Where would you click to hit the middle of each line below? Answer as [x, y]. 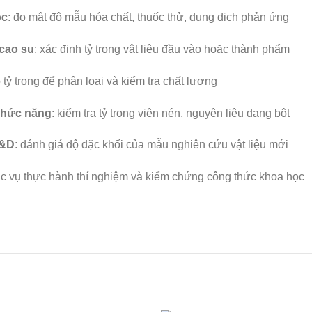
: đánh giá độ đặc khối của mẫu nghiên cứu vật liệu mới [151, 145]
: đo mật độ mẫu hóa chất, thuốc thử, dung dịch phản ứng [148, 17]
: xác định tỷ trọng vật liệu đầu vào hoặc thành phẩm [162, 49]
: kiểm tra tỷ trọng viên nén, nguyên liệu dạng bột [171, 113]
